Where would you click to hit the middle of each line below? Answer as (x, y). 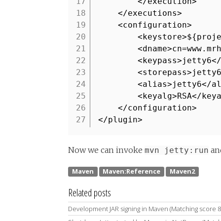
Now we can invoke (106, 150)
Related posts (90, 193)
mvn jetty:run (177, 150)
